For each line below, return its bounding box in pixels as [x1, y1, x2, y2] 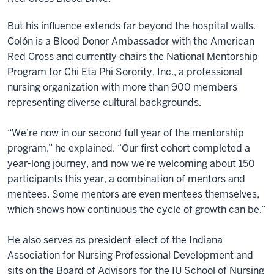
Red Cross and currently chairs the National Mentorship [7, 50, 258, 63]
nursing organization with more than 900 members [7, 80, 237, 94]
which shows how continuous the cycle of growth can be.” [7, 202, 265, 216]
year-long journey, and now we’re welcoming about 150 [7, 157, 255, 170]
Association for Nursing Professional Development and [7, 248, 253, 262]
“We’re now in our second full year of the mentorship [7, 126, 244, 139]
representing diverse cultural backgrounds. [7, 95, 201, 109]
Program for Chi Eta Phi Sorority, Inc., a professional [7, 65, 242, 78]
